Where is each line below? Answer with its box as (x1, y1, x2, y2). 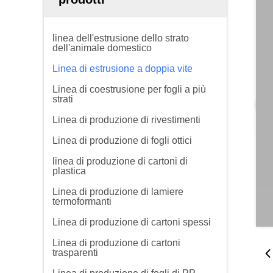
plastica (52, 166, 86, 176)
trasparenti (52, 247, 98, 258)
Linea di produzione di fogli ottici (52, 135, 192, 146)
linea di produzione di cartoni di (52, 156, 188, 166)
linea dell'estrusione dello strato (52, 33, 189, 43)
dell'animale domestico (52, 43, 152, 53)
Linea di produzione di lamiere (52, 186, 183, 197)
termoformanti (52, 196, 112, 207)
